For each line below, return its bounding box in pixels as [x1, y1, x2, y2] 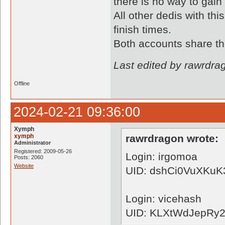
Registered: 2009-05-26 [14, 148, 72, 154]
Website [14, 163, 34, 169]
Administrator [14, 140, 51, 146]
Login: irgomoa [126, 151, 197, 162]
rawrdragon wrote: [126, 133, 218, 144]
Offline [14, 80, 30, 86]
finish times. [114, 24, 171, 35]
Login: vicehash [126, 193, 201, 204]
